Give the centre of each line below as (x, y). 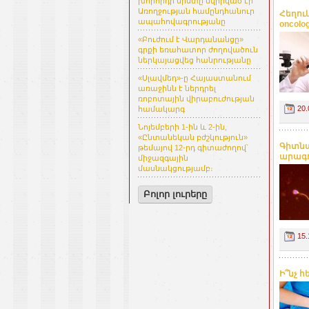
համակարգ (161, 109)
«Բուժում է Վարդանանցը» (191, 40)
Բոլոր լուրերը (175, 195)
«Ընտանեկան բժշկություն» (193, 138)
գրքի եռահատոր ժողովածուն (198, 50)
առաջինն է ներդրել (177, 89)
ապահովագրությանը (182, 22)
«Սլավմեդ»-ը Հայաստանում (195, 78)
